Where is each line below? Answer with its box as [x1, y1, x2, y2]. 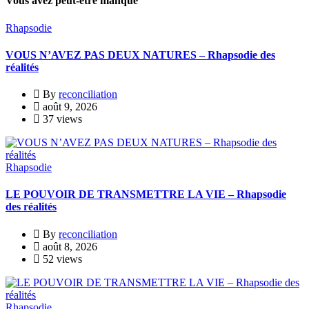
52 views [40, 252, 82, 265]
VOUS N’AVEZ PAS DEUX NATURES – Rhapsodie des [6, 48, 275, 61]
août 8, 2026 [40, 240, 97, 252]
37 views [40, 113, 82, 126]
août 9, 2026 [40, 101, 97, 113]
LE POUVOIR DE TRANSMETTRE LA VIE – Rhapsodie [6, 188, 286, 201]
